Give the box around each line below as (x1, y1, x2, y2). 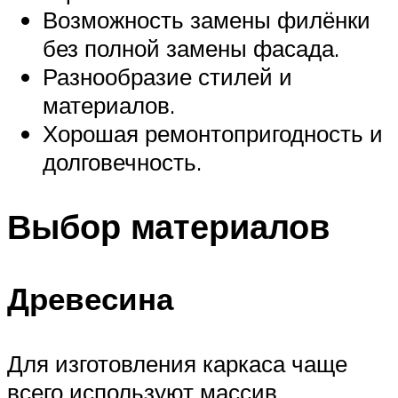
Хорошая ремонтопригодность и (43, 118, 383, 147)
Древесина (7, 279, 173, 319)
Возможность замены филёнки (43, 4, 370, 34)
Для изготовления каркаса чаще (7, 349, 347, 378)
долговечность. (43, 147, 202, 176)
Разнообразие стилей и (43, 61, 292, 91)
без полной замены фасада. (43, 33, 339, 62)
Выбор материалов (7, 203, 330, 248)
